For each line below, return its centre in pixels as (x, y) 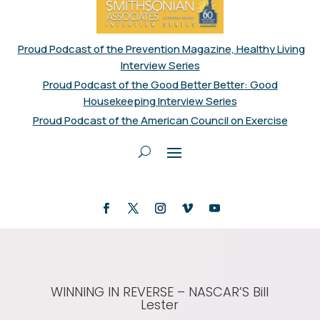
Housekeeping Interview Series (160, 101)
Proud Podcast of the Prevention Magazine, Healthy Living (161, 49)
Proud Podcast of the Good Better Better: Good (160, 85)
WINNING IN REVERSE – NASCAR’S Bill (160, 292)
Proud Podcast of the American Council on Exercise (160, 121)
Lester (160, 305)
